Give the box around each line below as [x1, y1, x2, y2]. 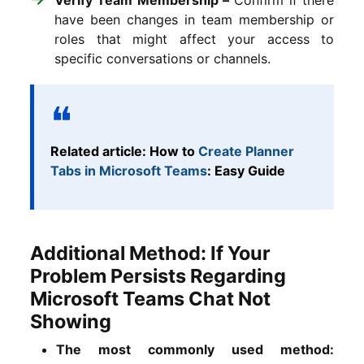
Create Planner [198, 142, 294, 159]
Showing [30, 309, 111, 333]
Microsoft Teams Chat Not [30, 286, 271, 310]
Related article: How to [50, 142, 198, 159]
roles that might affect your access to [54, 30, 334, 47]
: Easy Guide [207, 162, 285, 179]
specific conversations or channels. [54, 50, 271, 67]
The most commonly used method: [56, 340, 334, 357]
